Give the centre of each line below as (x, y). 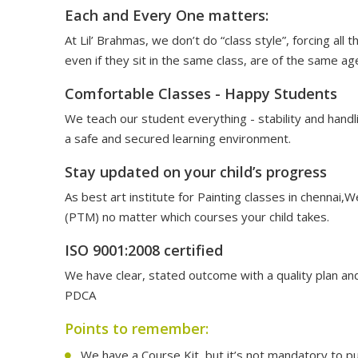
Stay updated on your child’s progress (196, 172)
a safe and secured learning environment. (178, 138)
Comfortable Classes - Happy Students (201, 93)
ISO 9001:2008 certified (144, 250)
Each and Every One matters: (167, 15)
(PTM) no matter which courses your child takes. (197, 217)
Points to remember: (137, 328)
